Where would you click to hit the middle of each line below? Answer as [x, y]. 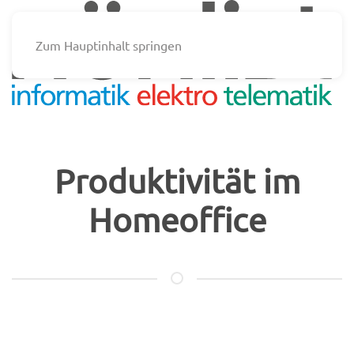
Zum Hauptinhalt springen [109, 45]
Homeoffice [177, 220]
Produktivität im [177, 181]
